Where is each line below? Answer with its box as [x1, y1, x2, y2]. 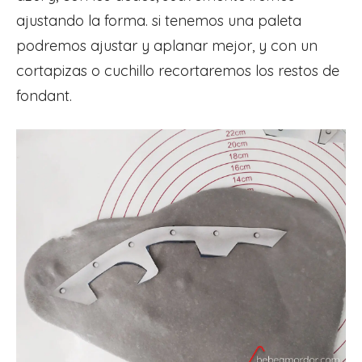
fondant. [16, 86, 72, 105]
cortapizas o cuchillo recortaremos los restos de [16, 61, 339, 80]
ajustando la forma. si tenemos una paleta [16, 11, 301, 30]
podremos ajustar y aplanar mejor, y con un [16, 36, 318, 55]
